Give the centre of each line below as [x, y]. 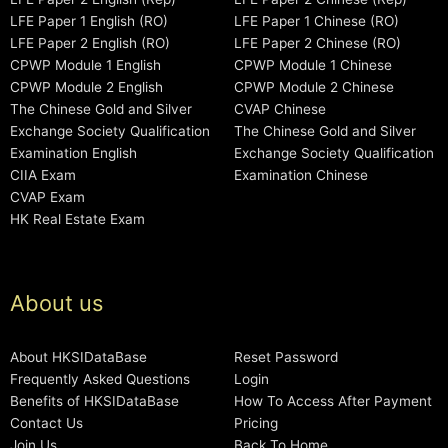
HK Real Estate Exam [77, 218]
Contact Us [46, 422]
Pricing [256, 422]
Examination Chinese [301, 174]
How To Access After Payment [333, 400]
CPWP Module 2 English [86, 86]
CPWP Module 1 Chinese [313, 64]
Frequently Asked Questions [100, 378]
